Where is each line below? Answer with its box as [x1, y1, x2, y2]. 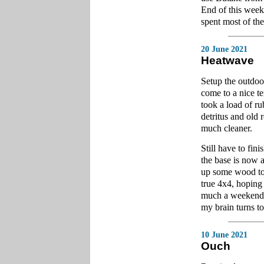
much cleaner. [201, 123, 252, 134]
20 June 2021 [201, 45, 247, 54]
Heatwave [201, 54, 254, 67]
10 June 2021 [201, 230, 247, 239]
